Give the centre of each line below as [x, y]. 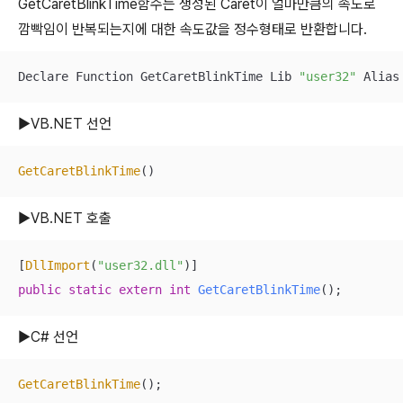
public [40, 290]
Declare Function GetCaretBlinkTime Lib [158, 76]
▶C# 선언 [48, 337]
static [90, 290]
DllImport [58, 265]
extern [140, 290]
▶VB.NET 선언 [65, 124]
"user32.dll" [140, 265]
